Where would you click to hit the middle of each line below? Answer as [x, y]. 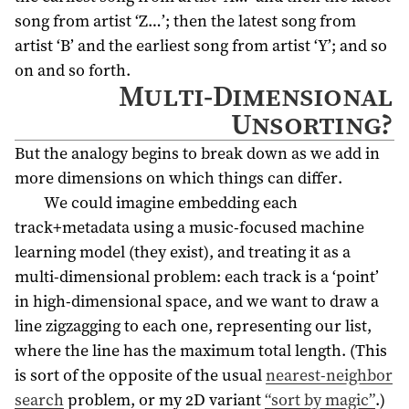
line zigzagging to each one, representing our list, [193, 326]
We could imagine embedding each [170, 203]
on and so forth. [73, 70]
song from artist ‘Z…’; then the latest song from [185, 21]
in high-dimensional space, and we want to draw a [197, 301]
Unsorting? [312, 125]
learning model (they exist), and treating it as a [183, 252]
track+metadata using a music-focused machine [189, 227]
